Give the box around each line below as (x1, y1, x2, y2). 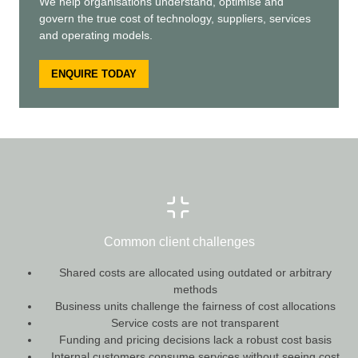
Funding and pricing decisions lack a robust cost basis (58, 332, 332, 346)
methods (173, 282, 217, 296)
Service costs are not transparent (111, 316, 279, 329)
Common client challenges (103, 234, 255, 249)
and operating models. (39, 28, 153, 42)
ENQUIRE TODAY (51, 67, 137, 80)
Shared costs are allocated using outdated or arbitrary (58, 265, 332, 279)
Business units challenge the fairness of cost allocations (54, 299, 336, 312)
